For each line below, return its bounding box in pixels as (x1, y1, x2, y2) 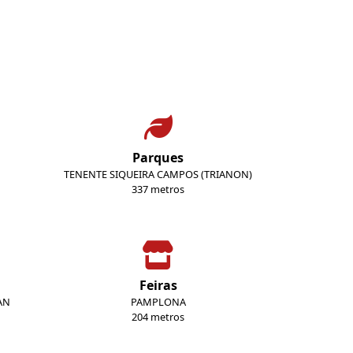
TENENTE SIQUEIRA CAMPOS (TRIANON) (64, 167, 252, 181)
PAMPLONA (130, 295, 186, 309)
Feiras (139, 277, 177, 294)
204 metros (132, 310, 184, 324)
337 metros (132, 182, 184, 196)
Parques (132, 149, 184, 166)
